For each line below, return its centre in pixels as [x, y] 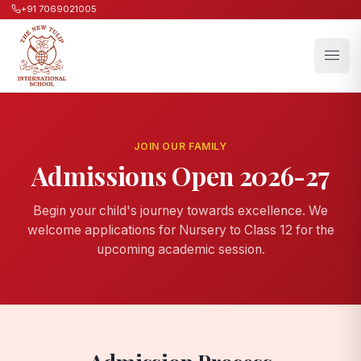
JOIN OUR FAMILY [180, 146]
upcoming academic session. [180, 249]
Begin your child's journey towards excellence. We [180, 210]
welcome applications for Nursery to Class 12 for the [180, 230]
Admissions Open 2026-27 [180, 175]
